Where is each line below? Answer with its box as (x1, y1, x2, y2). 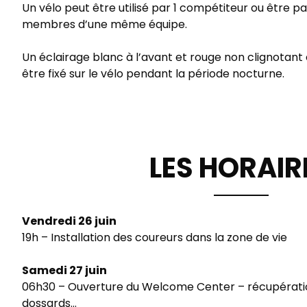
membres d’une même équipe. (22, 16, 187, 33)
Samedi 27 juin (22, 262, 107, 279)
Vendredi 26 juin (22, 213, 116, 230)
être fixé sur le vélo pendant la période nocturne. (22, 66, 284, 82)
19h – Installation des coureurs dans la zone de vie (22, 230, 287, 246)
